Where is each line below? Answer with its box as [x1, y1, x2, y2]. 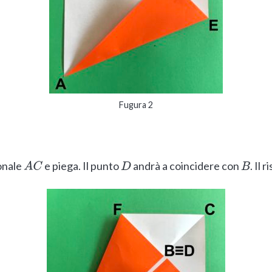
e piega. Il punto [42, 158, 121, 172]
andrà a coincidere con [131, 158, 241, 172]
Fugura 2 [118, 99, 153, 110]
